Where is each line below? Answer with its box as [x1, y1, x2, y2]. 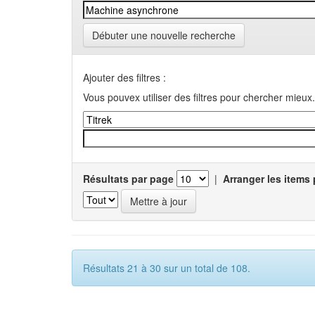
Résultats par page [83, 172, 174, 186]
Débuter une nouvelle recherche [92, 28, 236, 42]
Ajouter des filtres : [83, 70, 166, 84]
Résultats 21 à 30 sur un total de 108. [83, 261, 250, 275]
